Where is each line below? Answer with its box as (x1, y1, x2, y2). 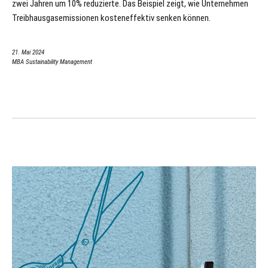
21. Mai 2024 (12, 48, 44, 57)
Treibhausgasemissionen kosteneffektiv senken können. (12, 13, 211, 24)
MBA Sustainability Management (12, 58, 92, 66)
